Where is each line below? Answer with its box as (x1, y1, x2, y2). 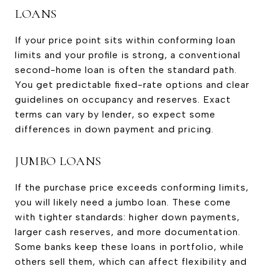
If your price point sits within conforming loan (15, 34, 236, 46)
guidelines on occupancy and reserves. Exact (15, 93, 231, 105)
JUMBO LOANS (15, 153, 102, 169)
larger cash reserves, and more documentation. (15, 226, 240, 237)
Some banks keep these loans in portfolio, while (15, 240, 244, 252)
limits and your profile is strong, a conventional (15, 49, 240, 61)
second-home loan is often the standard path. (15, 64, 237, 75)
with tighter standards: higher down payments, (15, 211, 240, 223)
